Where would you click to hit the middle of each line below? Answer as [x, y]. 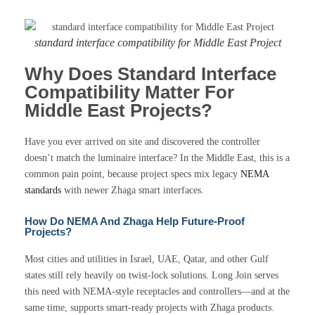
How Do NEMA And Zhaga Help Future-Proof [135, 221]
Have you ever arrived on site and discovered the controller [142, 142]
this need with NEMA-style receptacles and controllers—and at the [157, 292]
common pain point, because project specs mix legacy [133, 174]
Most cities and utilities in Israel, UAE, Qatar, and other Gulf [147, 259]
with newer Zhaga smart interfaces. [133, 191]
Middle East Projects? [118, 111]
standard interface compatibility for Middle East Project [157, 43]
